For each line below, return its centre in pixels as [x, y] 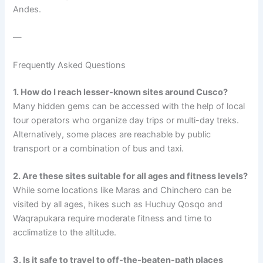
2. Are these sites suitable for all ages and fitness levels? [131, 176]
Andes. [27, 10]
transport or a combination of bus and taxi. [99, 148]
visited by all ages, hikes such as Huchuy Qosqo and [118, 204]
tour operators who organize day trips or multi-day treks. [126, 120]
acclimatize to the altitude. [65, 232]
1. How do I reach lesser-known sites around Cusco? [121, 92]
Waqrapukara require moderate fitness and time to [113, 218]
